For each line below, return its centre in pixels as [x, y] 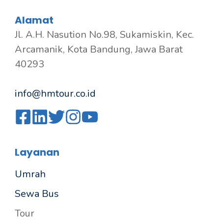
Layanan [37, 152]
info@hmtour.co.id [55, 94]
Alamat [34, 20]
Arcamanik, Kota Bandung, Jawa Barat [99, 49]
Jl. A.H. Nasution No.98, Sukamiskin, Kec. [104, 35]
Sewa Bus [37, 194]
